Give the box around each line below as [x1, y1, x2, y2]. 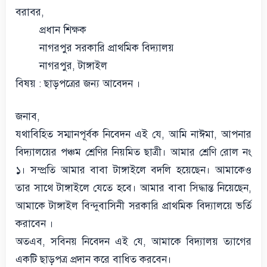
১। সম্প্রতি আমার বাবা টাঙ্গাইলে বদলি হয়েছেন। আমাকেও [15, 164, 252, 176]
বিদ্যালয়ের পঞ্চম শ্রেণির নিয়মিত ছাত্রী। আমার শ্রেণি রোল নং [15, 146, 252, 159]
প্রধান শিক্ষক [39, 23, 86, 36]
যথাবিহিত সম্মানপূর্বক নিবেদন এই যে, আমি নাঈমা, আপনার [15, 128, 252, 141]
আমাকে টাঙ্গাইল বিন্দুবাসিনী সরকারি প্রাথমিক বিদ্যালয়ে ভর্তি [15, 200, 252, 212]
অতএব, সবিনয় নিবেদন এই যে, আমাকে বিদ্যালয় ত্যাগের [15, 235, 252, 248]
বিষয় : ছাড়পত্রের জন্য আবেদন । [15, 77, 141, 90]
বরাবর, [15, 5, 44, 18]
